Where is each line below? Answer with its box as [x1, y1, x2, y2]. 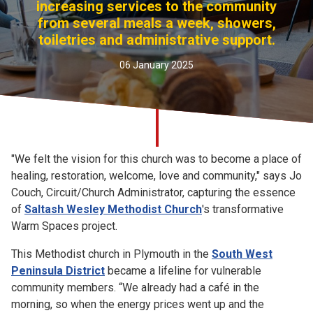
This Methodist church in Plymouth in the [11, 247, 212, 261]
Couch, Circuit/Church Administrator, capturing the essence [11, 186, 296, 199]
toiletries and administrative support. [38, 31, 275, 48]
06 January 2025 [119, 59, 194, 71]
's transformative [202, 203, 284, 216]
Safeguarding [22, 45, 110, 61]
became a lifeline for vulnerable [105, 264, 261, 277]
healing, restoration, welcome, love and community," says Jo [11, 169, 302, 182]
